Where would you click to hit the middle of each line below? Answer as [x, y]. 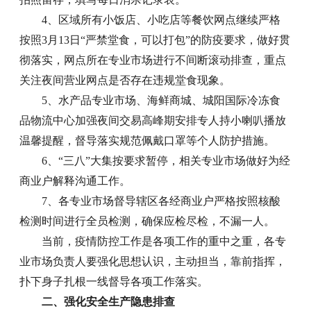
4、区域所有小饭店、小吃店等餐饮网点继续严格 [161, 20]
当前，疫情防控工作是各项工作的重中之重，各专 [164, 242]
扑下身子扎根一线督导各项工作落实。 [114, 282]
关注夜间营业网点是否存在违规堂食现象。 [125, 81]
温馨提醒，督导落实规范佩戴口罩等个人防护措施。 [148, 141]
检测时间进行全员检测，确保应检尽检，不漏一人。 [148, 221]
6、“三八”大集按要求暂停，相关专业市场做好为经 [166, 161]
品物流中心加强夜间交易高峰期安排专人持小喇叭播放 [153, 121]
